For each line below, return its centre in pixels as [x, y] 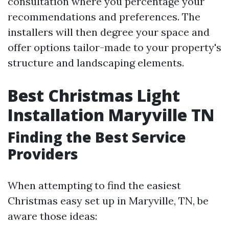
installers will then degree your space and [109, 32]
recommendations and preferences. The [104, 17]
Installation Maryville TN [111, 115]
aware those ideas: [52, 216]
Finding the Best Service [97, 137]
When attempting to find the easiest [94, 185]
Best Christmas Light [94, 95]
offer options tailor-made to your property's [114, 47]
